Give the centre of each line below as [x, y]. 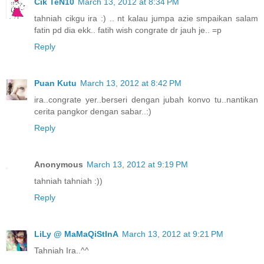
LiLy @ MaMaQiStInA [76, 234]
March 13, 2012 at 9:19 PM [137, 164]
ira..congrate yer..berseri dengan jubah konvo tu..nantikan [146, 99]
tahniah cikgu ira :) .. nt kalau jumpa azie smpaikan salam [146, 18]
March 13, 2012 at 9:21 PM [173, 234]
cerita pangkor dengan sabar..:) [93, 111]
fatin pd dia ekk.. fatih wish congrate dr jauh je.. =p [128, 30]
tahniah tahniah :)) [68, 181]
